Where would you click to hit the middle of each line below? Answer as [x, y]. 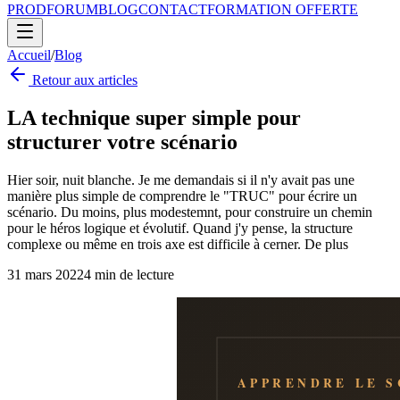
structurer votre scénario [122, 142]
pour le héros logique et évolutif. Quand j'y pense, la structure [180, 228]
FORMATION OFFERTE [283, 9]
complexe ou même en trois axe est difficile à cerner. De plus [178, 244]
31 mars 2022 [46, 274]
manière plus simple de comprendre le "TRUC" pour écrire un [182, 196]
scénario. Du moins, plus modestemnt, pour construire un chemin [190, 212]
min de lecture [133, 274]
